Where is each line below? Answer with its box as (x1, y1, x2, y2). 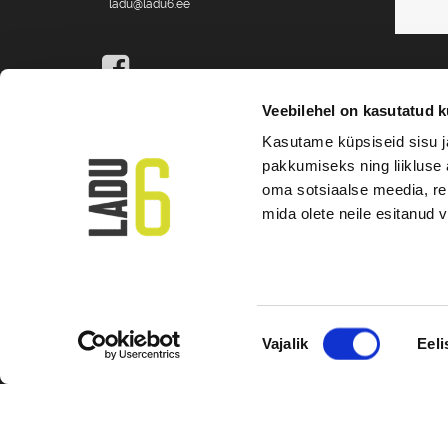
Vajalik (262, 335, 308, 352)
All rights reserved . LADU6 (102, 175, 278, 192)
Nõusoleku (261, 322, 333, 340)
